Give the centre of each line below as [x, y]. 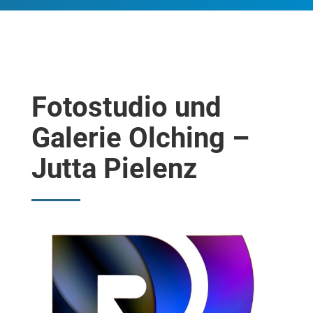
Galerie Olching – [140, 138]
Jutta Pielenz [114, 168]
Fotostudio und [126, 107]
